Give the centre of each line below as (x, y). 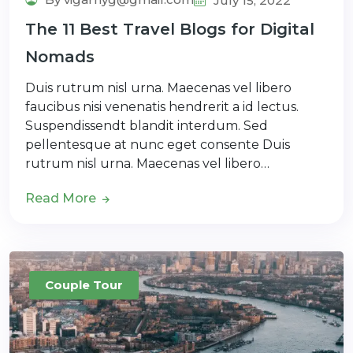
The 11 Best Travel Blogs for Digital (170, 29)
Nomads (60, 56)
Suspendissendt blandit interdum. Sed (147, 125)
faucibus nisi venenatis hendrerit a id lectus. (162, 106)
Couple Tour (84, 284)
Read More (62, 198)
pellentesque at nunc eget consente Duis (158, 144)
